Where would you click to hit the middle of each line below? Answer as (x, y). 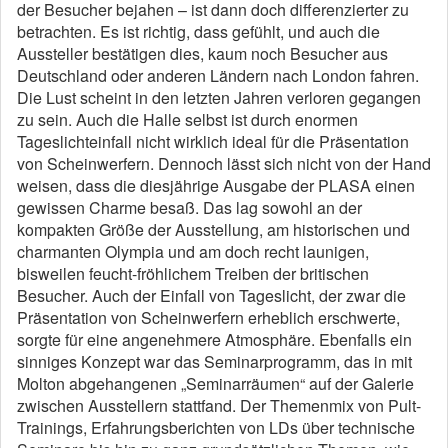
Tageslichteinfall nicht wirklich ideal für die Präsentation (213, 141)
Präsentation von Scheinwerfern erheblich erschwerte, (208, 317)
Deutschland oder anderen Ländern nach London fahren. (218, 75)
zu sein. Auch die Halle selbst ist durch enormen (187, 119)
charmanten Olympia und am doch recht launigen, (193, 251)
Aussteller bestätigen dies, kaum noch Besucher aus (202, 53)
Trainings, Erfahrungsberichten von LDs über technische (216, 427)
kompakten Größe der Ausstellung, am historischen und (213, 229)
